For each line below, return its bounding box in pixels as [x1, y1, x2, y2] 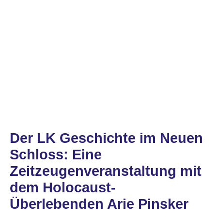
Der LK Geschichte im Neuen [10, 130, 203, 146]
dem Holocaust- [10, 180, 116, 196]
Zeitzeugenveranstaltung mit [10, 163, 201, 179]
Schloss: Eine [10, 147, 102, 163]
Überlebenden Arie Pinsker [10, 196, 188, 212]
